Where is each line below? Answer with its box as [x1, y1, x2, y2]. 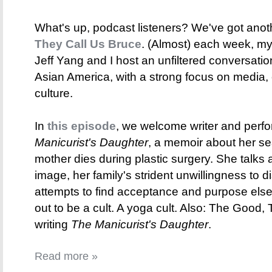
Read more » [35, 250, 98, 263]
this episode [47, 120, 116, 133]
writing [35, 218, 71, 231]
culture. [35, 87, 73, 100]
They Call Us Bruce [35, 38, 141, 51]
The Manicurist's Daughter [71, 218, 208, 231]
